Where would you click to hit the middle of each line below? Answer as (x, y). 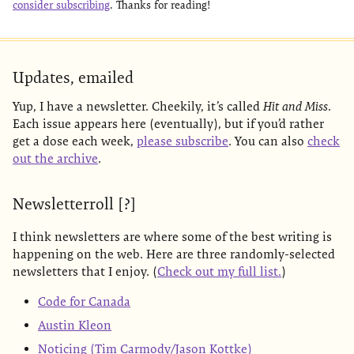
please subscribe (183, 141)
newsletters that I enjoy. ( (85, 271)
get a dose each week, (75, 141)
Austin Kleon (75, 325)
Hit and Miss (296, 106)
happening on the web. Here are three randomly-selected (174, 254)
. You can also (268, 141)
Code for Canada (84, 301)
